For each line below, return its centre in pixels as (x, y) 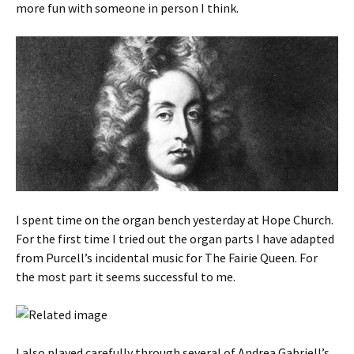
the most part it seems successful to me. (126, 277)
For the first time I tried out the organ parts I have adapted (175, 239)
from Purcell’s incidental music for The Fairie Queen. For (167, 258)
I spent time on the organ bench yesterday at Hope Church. (175, 220)
